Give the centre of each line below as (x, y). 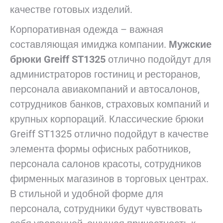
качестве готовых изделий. (71, 10)
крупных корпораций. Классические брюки (107, 119)
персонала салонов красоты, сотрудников (106, 164)
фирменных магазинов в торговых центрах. (109, 179)
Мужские (190, 45)
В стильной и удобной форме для (87, 194)
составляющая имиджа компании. (89, 45)
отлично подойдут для (160, 59)
